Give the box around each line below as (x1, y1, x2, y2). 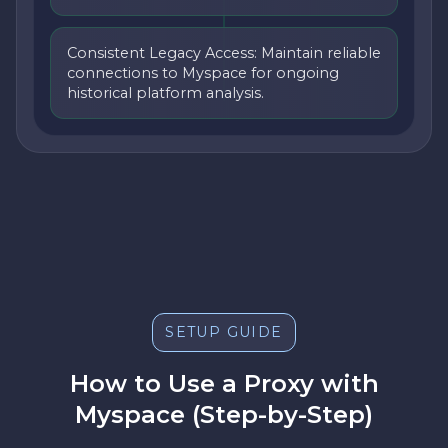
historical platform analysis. (67, 84, 264, 103)
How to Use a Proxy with (69, 369, 379, 399)
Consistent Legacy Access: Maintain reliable (67, 44, 381, 63)
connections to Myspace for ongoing (67, 64, 339, 83)
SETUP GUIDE (165, 323, 283, 342)
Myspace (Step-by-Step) (75, 400, 373, 430)
